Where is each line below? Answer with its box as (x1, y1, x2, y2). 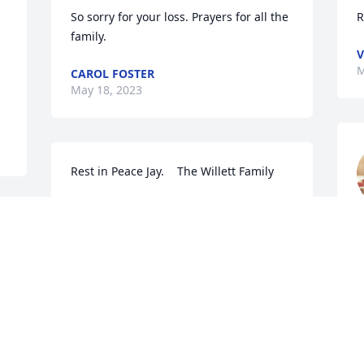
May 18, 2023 (71, 82, 143, 98)
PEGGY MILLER (71, 201, 154, 217)
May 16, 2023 (71, 217, 143, 233)
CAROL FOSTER (71, 66, 155, 82)
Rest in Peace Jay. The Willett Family (71, 163, 275, 180)
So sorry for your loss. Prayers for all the (71, 9, 289, 25)
